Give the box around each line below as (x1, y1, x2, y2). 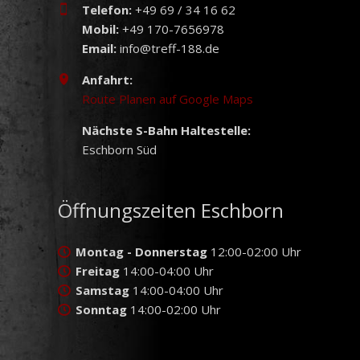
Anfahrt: (82, 72, 133, 88)
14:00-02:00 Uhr (127, 301, 221, 318)
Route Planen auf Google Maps (82, 91, 253, 108)
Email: (82, 40, 117, 57)
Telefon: (82, 2, 135, 18)
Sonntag (76, 301, 127, 318)
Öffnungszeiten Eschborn (58, 197, 284, 224)
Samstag (76, 282, 129, 299)
